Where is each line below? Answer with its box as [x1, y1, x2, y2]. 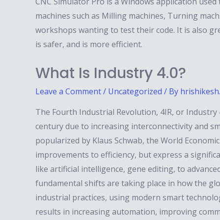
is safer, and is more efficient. [35, 39, 142, 50]
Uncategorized [108, 86, 162, 97]
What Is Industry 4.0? [35, 63, 186, 84]
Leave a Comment [35, 86, 101, 97]
